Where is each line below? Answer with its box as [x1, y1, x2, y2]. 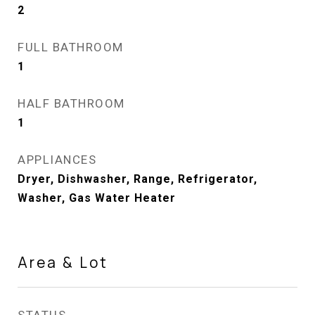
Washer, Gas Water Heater [18, 191, 176, 205]
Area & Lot [18, 252, 108, 272]
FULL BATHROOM [18, 40, 124, 54]
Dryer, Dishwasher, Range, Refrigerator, [18, 172, 257, 186]
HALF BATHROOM [18, 96, 125, 110]
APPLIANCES [18, 153, 96, 167]
